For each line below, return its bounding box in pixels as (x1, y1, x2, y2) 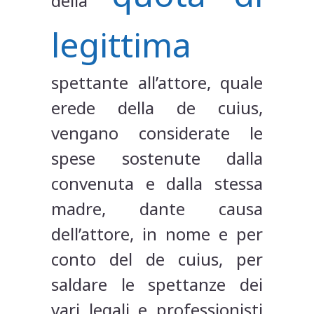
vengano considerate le (51, 121, 263, 145)
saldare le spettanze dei (51, 273, 263, 296)
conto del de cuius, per (51, 247, 263, 271)
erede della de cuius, (51, 96, 263, 120)
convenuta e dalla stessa (51, 172, 263, 196)
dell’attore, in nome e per (51, 222, 263, 246)
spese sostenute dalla (51, 146, 263, 170)
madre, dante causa (51, 197, 263, 221)
